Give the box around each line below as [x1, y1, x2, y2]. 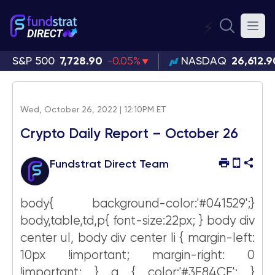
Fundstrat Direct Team [50, 159, 169, 170]
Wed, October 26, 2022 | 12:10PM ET [20, 106, 166, 114]
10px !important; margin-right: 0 [20, 249, 255, 262]
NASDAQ [180, 56, 227, 67]
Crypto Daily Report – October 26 [20, 128, 238, 141]
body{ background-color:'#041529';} [20, 198, 255, 211]
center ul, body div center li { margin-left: [20, 232, 255, 245]
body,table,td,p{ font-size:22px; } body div [20, 215, 255, 228]
